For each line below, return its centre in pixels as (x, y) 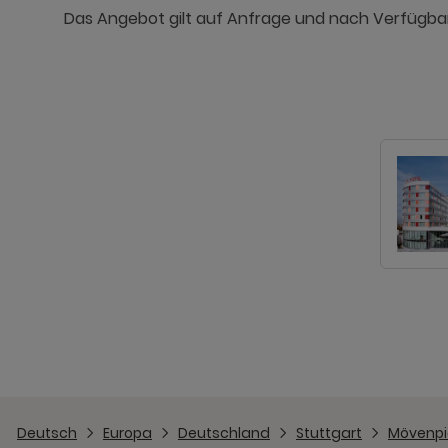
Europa (127, 432)
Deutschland (224, 432)
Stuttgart (329, 432)
